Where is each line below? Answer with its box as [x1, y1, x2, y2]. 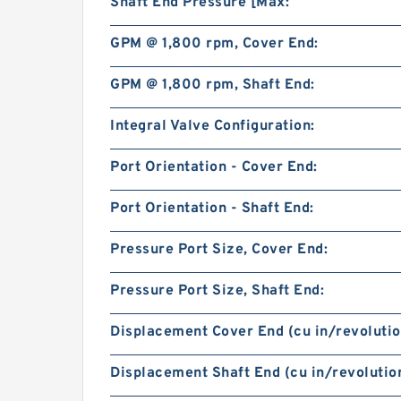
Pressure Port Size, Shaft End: [110, 282, 324, 300]
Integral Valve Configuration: [110, 117, 315, 135]
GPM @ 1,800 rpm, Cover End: [110, 35, 319, 53]
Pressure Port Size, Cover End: [110, 241, 328, 259]
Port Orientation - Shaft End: [110, 200, 314, 218]
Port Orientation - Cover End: [110, 158, 318, 176]
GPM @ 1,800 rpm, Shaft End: [110, 76, 315, 94]
